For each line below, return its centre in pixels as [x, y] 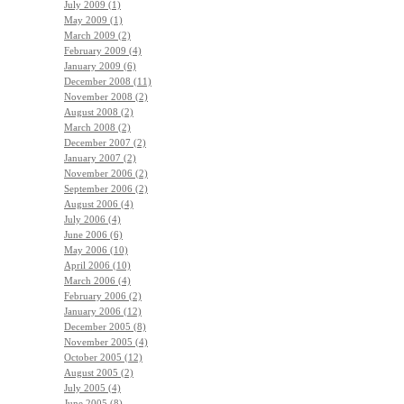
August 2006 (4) [99, 203]
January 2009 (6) [100, 65]
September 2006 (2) [106, 188]
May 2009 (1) [93, 19]
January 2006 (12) [103, 311]
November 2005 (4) [106, 341]
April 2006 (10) [97, 265]
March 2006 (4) [97, 280]
